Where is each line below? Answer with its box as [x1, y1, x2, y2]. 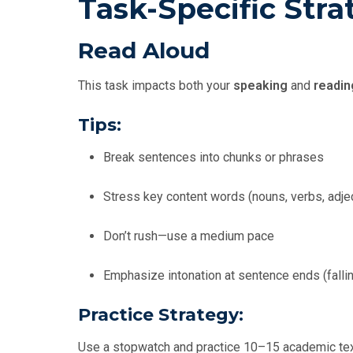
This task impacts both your [78, 78, 233, 94]
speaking [233, 78, 288, 94]
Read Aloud [78, 37, 210, 65]
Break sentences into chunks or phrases [103, 150, 324, 165]
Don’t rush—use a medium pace [103, 229, 274, 244]
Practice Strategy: [78, 304, 243, 326]
